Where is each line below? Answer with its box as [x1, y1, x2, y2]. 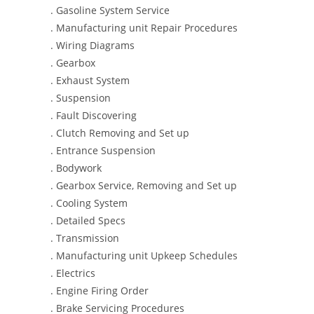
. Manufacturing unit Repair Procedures [50, 21, 238, 34]
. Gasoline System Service [50, 4, 170, 17]
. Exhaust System [50, 74, 130, 87]
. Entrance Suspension [50, 144, 156, 157]
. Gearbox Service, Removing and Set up [50, 179, 237, 192]
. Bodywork [50, 161, 102, 175]
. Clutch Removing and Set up [50, 126, 189, 139]
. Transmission [50, 231, 119, 245]
